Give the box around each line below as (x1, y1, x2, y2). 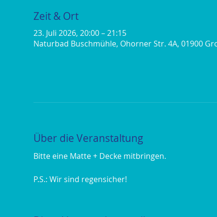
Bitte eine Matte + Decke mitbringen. (33, 150, 168, 161)
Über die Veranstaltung (33, 131, 143, 145)
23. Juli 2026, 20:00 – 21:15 (33, 28, 126, 39)
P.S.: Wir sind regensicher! (33, 173, 127, 185)
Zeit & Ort (33, 9, 78, 23)
